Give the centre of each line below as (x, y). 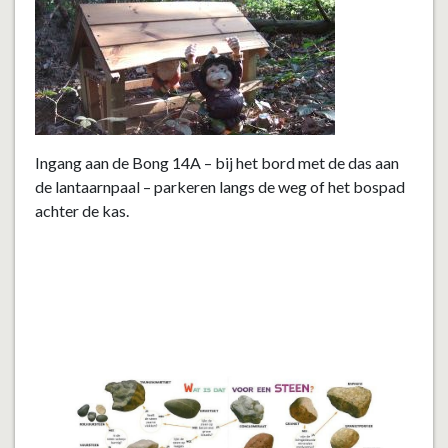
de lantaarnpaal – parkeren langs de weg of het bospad (220, 186)
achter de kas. (82, 210)
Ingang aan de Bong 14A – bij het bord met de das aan (217, 162)
